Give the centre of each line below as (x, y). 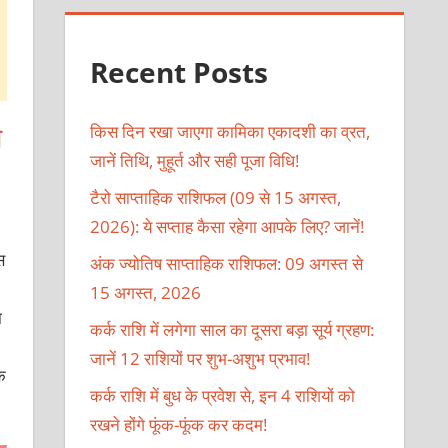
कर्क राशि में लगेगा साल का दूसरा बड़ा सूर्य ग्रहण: (232, 330)
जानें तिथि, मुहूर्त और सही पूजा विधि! (195, 161)
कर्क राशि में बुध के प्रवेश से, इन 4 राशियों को (223, 396)
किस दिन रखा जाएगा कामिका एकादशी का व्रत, (230, 132)
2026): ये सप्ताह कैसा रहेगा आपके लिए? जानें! (227, 227)
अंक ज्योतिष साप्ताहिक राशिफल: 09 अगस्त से (227, 264)
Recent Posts (179, 71)
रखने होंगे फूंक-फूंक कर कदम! (179, 425)
